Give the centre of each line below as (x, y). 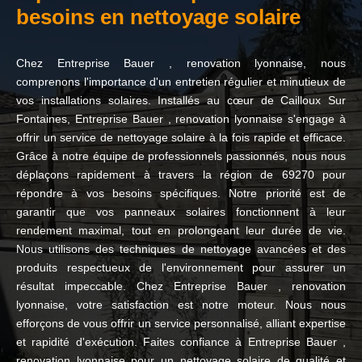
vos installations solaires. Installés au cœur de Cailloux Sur (181, 100)
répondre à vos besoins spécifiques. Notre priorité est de (181, 193)
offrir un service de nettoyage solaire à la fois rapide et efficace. (181, 137)
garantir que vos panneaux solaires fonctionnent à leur (181, 212)
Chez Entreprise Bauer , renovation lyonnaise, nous (181, 63)
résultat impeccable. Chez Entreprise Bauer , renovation (181, 286)
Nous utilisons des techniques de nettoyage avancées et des (181, 249)
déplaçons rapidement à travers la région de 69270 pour (181, 175)
